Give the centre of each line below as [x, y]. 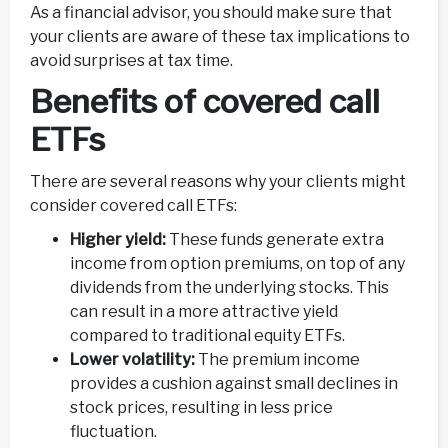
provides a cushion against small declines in [234, 384]
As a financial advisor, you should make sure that [211, 13]
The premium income [277, 360]
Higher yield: [118, 240]
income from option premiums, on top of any [237, 264]
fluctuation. [113, 432]
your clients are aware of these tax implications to [220, 37]
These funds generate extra [275, 240]
